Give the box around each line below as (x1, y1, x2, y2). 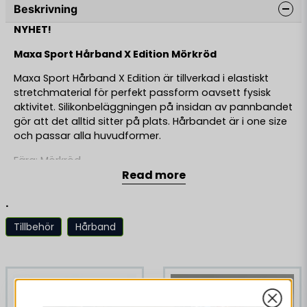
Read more (121, 167, 186, 184)
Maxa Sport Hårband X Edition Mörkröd (14, 47, 217, 61)
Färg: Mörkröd (14, 153, 84, 167)
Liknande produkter (5, 236, 141, 256)
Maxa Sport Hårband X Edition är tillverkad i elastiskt (14, 71, 269, 86)
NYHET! (14, 23, 53, 37)
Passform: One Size (14, 177, 111, 191)
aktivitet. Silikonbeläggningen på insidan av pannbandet (14, 100, 293, 114)
